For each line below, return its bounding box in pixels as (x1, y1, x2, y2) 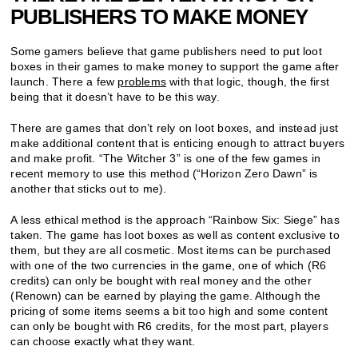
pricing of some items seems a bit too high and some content (10, 304, 328, 317)
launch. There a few (10, 74, 118, 88)
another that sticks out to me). (10, 181, 167, 195)
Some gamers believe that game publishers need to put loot (10, 44, 322, 58)
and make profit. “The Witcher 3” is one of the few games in (10, 151, 321, 165)
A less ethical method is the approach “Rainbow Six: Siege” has (10, 213, 340, 226)
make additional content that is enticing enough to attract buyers (10, 136, 345, 149)
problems (117, 74, 167, 88)
